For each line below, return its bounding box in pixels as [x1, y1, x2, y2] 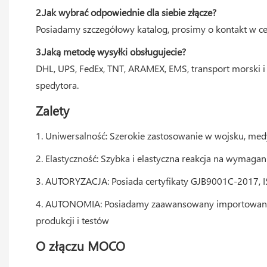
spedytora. [36, 78, 79, 91]
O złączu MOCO [36, 236, 125, 254]
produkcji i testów [36, 213, 109, 226]
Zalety [36, 101, 69, 119]
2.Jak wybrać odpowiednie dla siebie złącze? [36, 5, 216, 18]
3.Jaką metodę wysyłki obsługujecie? [36, 45, 186, 58]
